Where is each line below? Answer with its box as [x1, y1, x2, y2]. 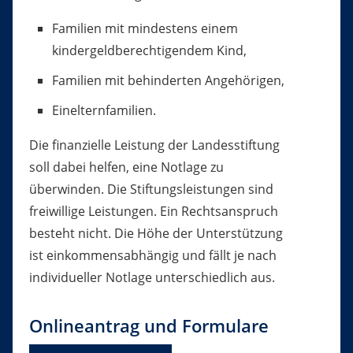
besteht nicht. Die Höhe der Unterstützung [28, 225, 283, 243]
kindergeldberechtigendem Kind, [51, 42, 247, 60]
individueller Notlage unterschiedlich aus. [28, 269, 275, 287]
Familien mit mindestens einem [51, 20, 238, 38]
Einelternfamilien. [51, 102, 156, 120]
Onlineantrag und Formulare [28, 314, 269, 339]
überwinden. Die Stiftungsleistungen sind [28, 180, 273, 199]
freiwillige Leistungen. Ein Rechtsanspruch [28, 203, 278, 221]
